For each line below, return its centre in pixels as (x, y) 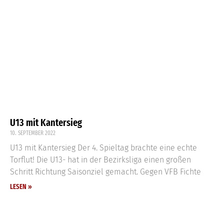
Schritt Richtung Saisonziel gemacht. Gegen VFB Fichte (105, 171)
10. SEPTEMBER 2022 (33, 133)
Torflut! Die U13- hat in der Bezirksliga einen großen (100, 159)
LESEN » (21, 186)
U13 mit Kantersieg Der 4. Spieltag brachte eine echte (103, 147)
